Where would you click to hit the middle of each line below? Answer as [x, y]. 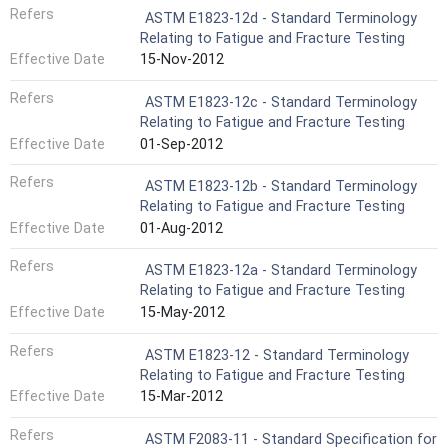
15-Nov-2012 [182, 60]
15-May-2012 [182, 313]
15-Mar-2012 [181, 397]
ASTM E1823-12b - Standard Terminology [281, 187]
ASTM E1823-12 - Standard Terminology [277, 355]
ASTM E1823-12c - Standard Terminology [281, 103]
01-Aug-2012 [181, 228]
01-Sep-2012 [181, 144]
